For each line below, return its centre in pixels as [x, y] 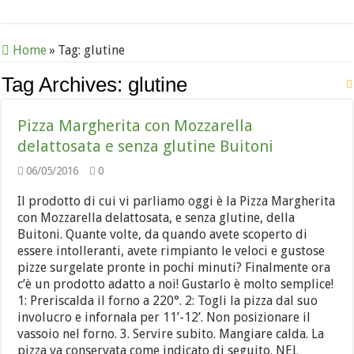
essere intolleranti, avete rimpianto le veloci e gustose [171, 251]
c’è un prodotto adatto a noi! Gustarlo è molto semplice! [176, 284]
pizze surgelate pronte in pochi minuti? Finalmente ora [174, 267]
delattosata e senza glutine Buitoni [146, 146]
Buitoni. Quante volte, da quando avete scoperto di [163, 234]
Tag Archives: [65, 85]
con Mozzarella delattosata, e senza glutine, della [156, 218]
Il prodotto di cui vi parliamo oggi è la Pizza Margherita [177, 201]
